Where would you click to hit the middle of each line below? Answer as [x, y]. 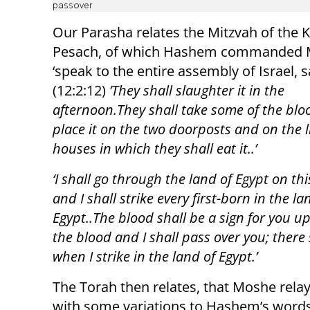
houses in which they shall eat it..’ [155, 149]
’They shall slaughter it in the [195, 91]
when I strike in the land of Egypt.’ [155, 257]
